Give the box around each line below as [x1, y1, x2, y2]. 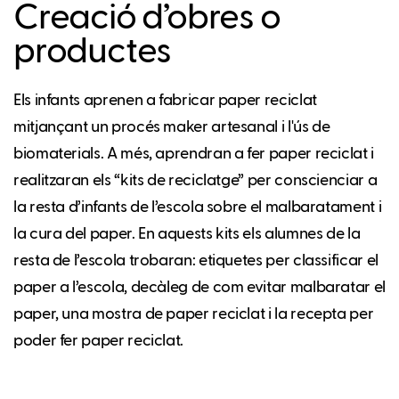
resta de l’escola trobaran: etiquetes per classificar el [13, 252, 379, 269]
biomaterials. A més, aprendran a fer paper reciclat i [13, 145, 374, 162]
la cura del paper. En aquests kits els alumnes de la [13, 225, 361, 242]
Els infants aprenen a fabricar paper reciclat [13, 92, 317, 109]
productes [13, 34, 172, 70]
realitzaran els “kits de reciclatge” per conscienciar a [13, 172, 378, 189]
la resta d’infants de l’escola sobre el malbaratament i [13, 199, 382, 216]
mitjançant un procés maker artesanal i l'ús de [13, 118, 330, 135]
